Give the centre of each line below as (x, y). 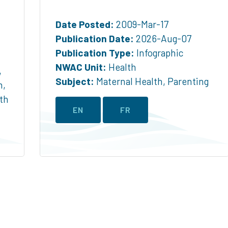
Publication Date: (95, 39)
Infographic (159, 53)
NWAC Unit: (81, 67)
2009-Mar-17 (141, 24)
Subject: (75, 81)
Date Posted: (85, 24)
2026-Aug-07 (163, 39)
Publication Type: (95, 53)
